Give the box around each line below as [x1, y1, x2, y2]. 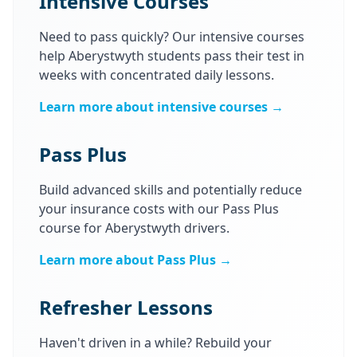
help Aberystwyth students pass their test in [39, 46, 304, 65]
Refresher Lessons [39, 293, 213, 320]
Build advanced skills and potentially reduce [39, 180, 302, 198]
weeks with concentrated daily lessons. [39, 65, 274, 84]
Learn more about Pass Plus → [39, 250, 232, 269]
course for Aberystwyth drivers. [39, 218, 229, 237]
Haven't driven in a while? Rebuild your [39, 333, 272, 351]
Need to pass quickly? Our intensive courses [39, 27, 304, 45]
